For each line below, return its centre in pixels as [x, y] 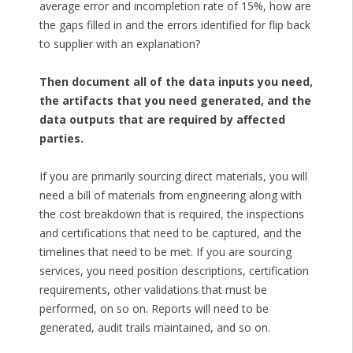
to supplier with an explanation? [119, 43]
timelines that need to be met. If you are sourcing [165, 251]
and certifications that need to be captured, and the [170, 232]
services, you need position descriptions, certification [174, 270]
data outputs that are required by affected [162, 119]
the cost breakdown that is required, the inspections [171, 214]
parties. [61, 138]
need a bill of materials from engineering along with [170, 195]
